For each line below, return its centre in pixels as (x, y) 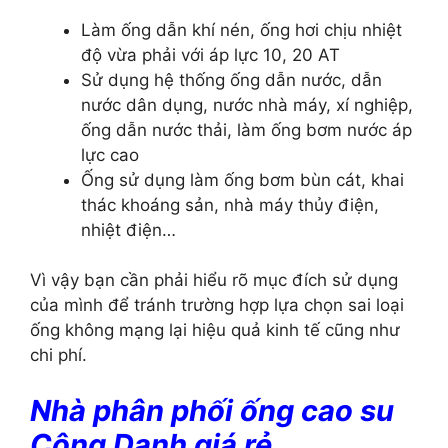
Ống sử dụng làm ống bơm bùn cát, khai (242, 179)
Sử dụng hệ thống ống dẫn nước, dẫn (231, 79)
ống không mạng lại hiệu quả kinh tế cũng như (215, 330)
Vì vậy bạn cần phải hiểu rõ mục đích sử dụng (214, 280)
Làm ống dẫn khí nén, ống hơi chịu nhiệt (241, 29)
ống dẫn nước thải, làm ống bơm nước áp (246, 129)
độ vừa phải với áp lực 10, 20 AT (210, 54)
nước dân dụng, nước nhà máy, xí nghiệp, (247, 104)
